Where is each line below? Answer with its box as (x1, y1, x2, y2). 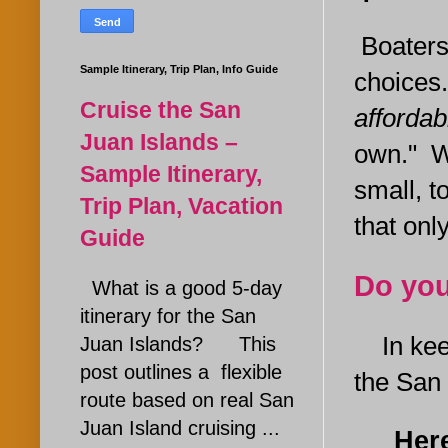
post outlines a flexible (80, 360, 282, 383)
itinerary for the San (80, 304, 256, 327)
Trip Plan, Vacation (80, 192, 283, 219)
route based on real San (80, 388, 294, 411)
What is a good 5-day (80, 276, 282, 299)
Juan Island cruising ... (80, 416, 280, 439)
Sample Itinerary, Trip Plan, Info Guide (80, 62, 278, 75)
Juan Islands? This (80, 332, 276, 355)
